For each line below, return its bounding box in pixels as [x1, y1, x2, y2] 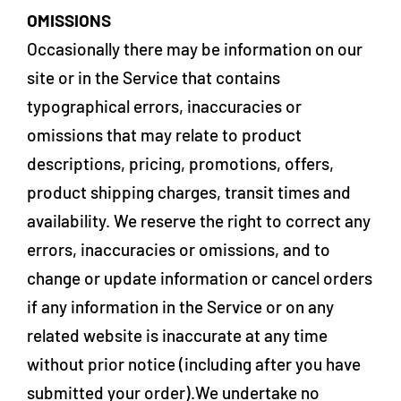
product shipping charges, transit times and [27, 182, 351, 202]
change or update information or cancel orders [27, 268, 372, 288]
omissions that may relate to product [27, 124, 302, 145]
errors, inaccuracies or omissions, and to [27, 239, 330, 260]
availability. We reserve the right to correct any [27, 210, 371, 231]
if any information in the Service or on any [27, 296, 334, 317]
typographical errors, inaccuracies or [27, 96, 302, 116]
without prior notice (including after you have [27, 354, 361, 374]
